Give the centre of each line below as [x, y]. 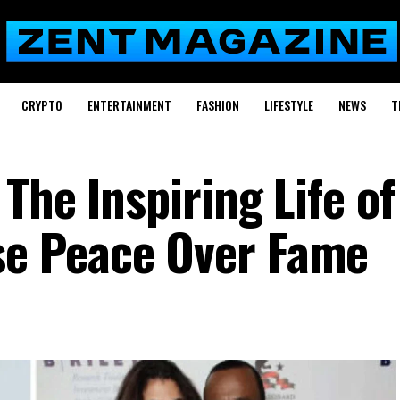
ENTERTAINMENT [129, 105]
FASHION [217, 105]
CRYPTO [42, 105]
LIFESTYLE [288, 105]
